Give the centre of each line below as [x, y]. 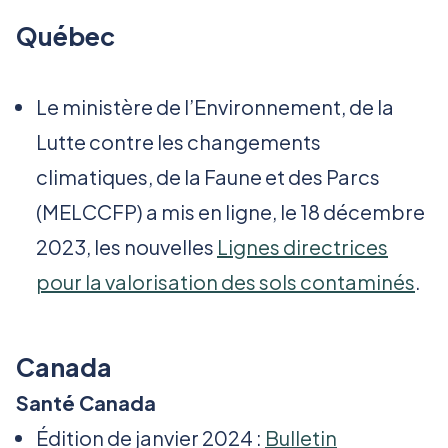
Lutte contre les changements [178, 142]
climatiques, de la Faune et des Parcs [208, 177]
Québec [65, 36]
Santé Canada [86, 403]
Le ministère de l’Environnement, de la [215, 107]
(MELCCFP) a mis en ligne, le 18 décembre [230, 212]
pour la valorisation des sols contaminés [225, 282]
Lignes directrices [302, 247]
